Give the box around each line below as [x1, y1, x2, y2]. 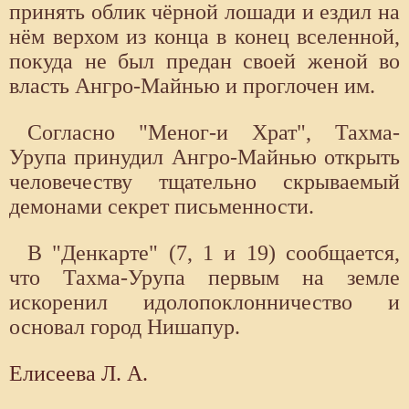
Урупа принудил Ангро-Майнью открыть [9, 145, 400, 170]
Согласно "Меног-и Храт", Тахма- [27, 121, 400, 145]
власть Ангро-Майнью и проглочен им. [9, 74, 375, 99]
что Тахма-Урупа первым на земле [9, 266, 400, 290]
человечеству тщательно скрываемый [9, 170, 400, 194]
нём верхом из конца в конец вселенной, [9, 25, 400, 49]
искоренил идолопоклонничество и [9, 290, 400, 315]
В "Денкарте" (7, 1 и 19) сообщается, [27, 241, 400, 266]
